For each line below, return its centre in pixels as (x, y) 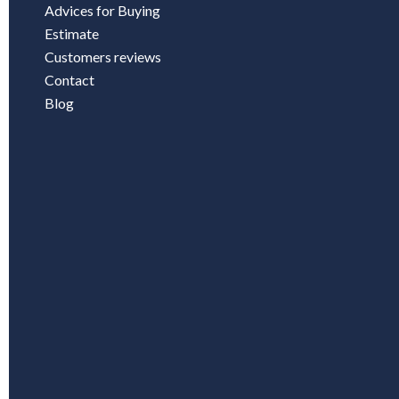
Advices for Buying (102, 11)
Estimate (72, 34)
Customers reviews (103, 57)
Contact (69, 80)
